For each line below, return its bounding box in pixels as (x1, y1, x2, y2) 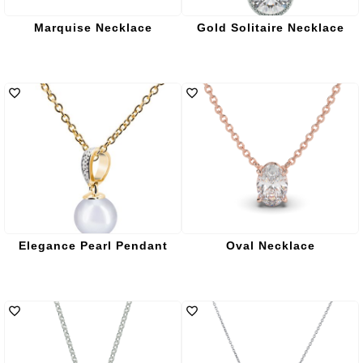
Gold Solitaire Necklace (196, 21, 344, 34)
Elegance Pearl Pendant (18, 239, 168, 252)
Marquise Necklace (33, 21, 152, 34)
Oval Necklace (225, 239, 315, 252)
